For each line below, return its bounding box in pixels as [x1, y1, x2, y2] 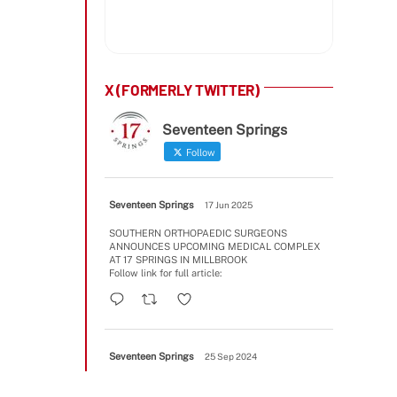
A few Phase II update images [109, 378, 246, 390]
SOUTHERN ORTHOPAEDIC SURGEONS [109, 227, 287, 238]
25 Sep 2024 [205, 350, 257, 362]
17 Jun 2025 [205, 198, 253, 210]
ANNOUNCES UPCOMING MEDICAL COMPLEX [109, 240, 320, 252]
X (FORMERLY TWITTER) [105, 80, 260, 98]
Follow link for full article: [109, 267, 222, 278]
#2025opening [246, 378, 312, 390]
